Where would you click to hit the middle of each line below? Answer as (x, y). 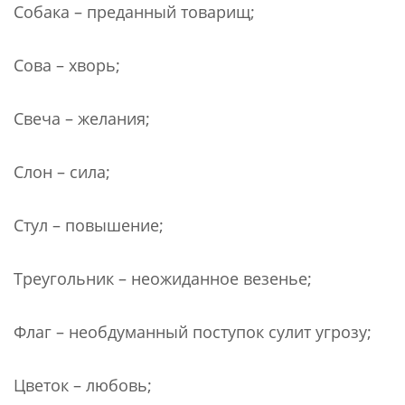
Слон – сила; (62, 171)
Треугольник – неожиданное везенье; (163, 278)
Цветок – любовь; (83, 385)
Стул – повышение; (89, 225)
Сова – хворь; (67, 65)
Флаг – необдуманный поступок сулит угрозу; (193, 331)
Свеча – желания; (82, 118)
